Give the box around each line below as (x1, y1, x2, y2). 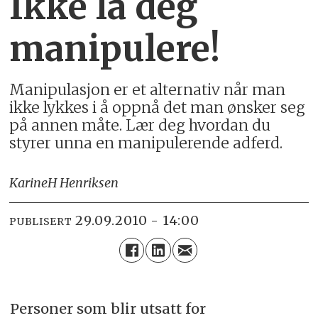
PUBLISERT (9, 214, 72, 228)
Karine (9, 175, 48, 192)
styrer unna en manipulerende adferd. (9, 133, 283, 153)
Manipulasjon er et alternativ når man (9, 80, 286, 100)
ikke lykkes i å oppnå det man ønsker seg (9, 98, 306, 118)
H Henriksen (48, 175, 119, 192)
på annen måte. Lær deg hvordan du (9, 116, 271, 136)
